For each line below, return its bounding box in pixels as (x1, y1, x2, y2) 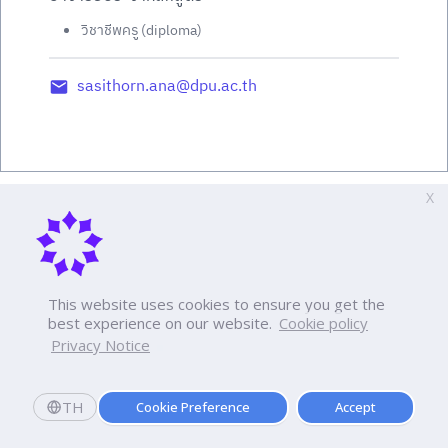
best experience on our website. (48, 313, 272, 334)
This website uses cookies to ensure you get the (48, 294, 385, 315)
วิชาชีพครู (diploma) (81, 19, 202, 42)
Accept (334, 398, 376, 417)
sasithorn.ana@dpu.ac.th (77, 73, 257, 100)
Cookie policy (279, 313, 368, 334)
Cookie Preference (135, 398, 250, 417)
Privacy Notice (51, 335, 150, 356)
